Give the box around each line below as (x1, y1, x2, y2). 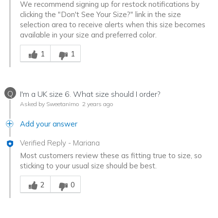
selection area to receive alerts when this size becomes (20, 20, 205, 30)
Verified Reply (20, 138, 66, 148)
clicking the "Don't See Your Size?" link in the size (20, 10, 181, 19)
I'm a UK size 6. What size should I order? (20, 89, 161, 99)
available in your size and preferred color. (20, 30, 157, 40)
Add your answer (20, 119, 77, 129)
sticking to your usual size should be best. (20, 161, 157, 171)
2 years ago (81, 100, 113, 108)
